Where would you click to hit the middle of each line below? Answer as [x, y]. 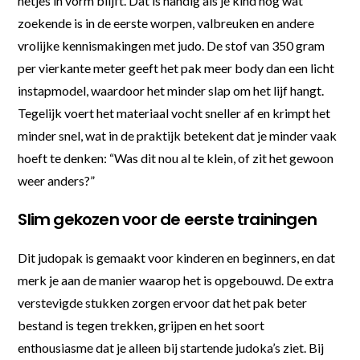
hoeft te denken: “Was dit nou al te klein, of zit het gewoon [176, 157]
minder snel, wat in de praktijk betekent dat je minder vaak [178, 135]
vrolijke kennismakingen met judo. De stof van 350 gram [172, 45]
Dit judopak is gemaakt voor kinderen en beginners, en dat [177, 257]
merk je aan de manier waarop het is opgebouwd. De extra [176, 280]
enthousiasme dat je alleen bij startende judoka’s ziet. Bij [171, 347]
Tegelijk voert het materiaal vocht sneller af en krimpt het [174, 112]
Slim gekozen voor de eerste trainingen [168, 219]
